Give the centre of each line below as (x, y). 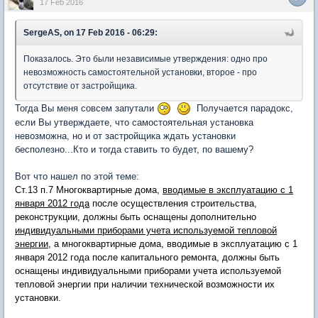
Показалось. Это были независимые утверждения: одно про (146, 59)
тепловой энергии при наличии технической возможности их (145, 285)
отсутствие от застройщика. (80, 86)
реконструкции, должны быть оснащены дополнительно (136, 217)
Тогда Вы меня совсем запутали (86, 108)
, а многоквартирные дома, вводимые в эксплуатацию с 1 (173, 244)
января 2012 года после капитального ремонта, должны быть (147, 258)
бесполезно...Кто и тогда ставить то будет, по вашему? (134, 150)
